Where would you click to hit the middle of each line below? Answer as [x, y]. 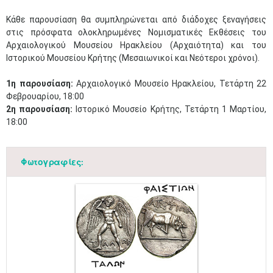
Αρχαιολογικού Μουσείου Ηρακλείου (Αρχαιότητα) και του [136, 45]
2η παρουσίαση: [40, 109]
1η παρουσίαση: [40, 83]
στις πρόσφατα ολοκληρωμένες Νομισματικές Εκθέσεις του [136, 32]
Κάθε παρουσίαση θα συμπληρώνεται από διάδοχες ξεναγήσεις [136, 19]
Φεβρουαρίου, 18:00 [45, 96]
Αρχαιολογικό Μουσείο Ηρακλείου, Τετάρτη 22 [169, 83]
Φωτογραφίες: [52, 162]
